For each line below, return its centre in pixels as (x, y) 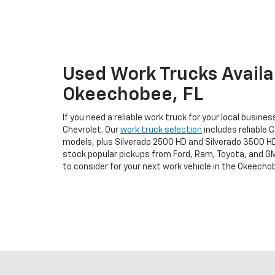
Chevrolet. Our (91, 130)
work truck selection (161, 130)
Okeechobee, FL (133, 95)
